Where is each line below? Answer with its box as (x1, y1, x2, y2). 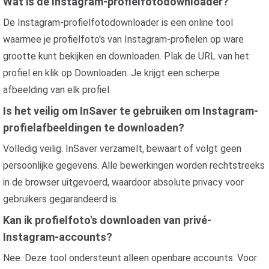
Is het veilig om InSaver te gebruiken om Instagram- (3, 104, 258, 117)
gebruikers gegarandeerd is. (3, 193, 118, 205)
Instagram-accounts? (3, 231, 112, 243)
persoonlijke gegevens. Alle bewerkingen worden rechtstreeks (3, 160, 265, 171)
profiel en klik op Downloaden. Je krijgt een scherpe (3, 67, 220, 79)
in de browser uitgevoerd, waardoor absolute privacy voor (3, 177, 244, 188)
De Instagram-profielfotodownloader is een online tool (3, 17, 233, 28)
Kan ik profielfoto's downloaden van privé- (3, 214, 211, 226)
